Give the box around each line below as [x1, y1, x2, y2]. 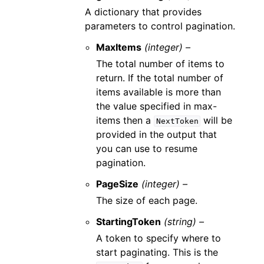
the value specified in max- [96, 100, 217, 112]
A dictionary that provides [85, 6, 202, 18]
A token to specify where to [96, 232, 222, 244]
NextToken [156, 117, 199, 126]
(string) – [164, 216, 204, 227]
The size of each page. [96, 194, 198, 206]
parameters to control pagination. [85, 20, 235, 32]
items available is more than [96, 86, 222, 98]
